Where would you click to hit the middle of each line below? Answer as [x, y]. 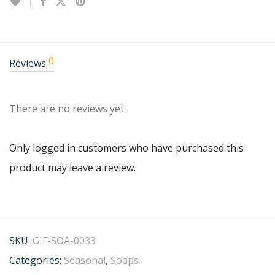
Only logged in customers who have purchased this [126, 148]
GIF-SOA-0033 [64, 241]
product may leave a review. [72, 168]
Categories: [37, 260]
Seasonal [85, 260]
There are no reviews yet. [68, 109]
